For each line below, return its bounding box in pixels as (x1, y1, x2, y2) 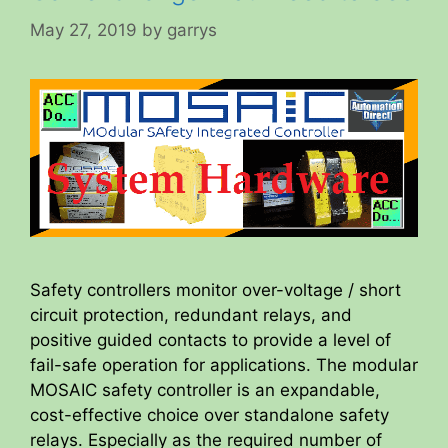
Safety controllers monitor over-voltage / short (30, 280, 401, 301)
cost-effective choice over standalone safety (30, 405, 389, 426)
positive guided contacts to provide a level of (30, 330, 391, 351)
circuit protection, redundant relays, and (30, 305, 352, 326)
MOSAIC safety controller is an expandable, (30, 380, 380, 401)
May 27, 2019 (30, 19, 137, 40)
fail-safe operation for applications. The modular (30, 355, 418, 376)
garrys (167, 19, 217, 40)
